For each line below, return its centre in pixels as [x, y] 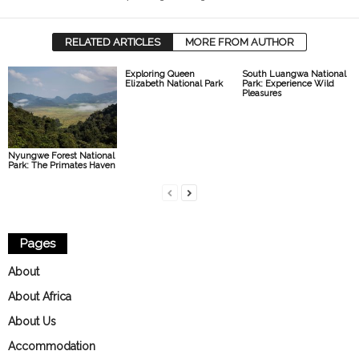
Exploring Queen [159, 74]
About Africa [40, 296]
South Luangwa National [294, 74]
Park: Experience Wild [288, 84]
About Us [32, 321]
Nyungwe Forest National [61, 155]
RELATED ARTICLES [113, 42]
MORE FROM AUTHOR [240, 42]
